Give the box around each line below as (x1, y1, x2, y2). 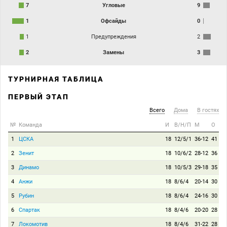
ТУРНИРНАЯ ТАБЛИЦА (8, 74, 104, 83)
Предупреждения (91, 33, 136, 40)
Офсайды (101, 17, 126, 24)
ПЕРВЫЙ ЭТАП (8, 92, 69, 101)
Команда (19, 121, 42, 128)
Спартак (19, 206, 40, 213)
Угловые (102, 2, 125, 9)
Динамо (19, 164, 39, 171)
